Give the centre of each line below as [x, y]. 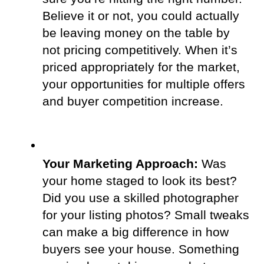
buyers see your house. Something [141, 249]
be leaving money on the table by [136, 33]
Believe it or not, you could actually [141, 16]
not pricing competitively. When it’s [140, 50]
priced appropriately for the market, [141, 67]
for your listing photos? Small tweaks [146, 215]
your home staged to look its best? [140, 181]
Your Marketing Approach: [120, 164]
